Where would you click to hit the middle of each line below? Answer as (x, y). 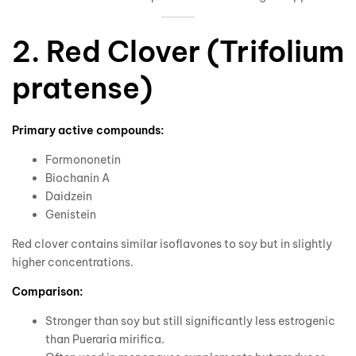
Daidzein (69, 197)
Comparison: (47, 292)
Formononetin (83, 160)
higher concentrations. (73, 263)
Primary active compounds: (88, 131)
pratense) (82, 88)
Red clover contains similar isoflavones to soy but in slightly (172, 244)
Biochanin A (77, 178)
